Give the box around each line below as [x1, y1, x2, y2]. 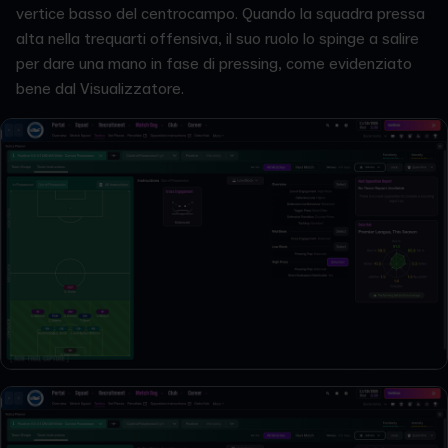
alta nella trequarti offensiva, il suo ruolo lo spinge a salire [16, 28, 419, 49]
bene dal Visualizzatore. [16, 78, 184, 99]
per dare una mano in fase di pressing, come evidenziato [16, 53, 412, 74]
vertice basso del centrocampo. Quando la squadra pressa [16, 3, 425, 24]
